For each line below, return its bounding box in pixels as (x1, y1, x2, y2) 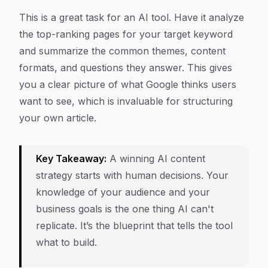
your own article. (19, 112, 96, 124)
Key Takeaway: (36, 153, 106, 165)
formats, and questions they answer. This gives (19, 62, 232, 74)
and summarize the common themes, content (19, 45, 226, 57)
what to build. (36, 236, 97, 248)
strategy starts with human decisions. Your (36, 169, 229, 181)
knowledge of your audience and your (36, 186, 210, 198)
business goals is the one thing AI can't (36, 203, 214, 215)
